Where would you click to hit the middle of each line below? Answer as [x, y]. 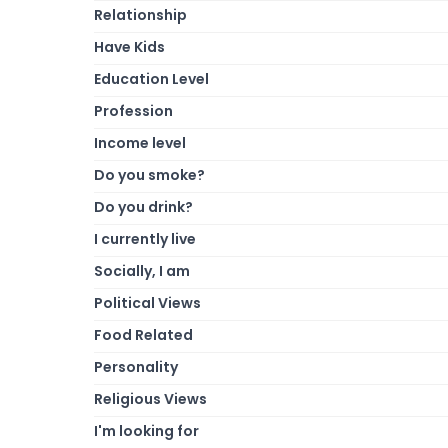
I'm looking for [146, 430]
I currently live [145, 238]
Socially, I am [142, 270]
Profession [133, 110]
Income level [140, 142]
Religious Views [150, 398]
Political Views [147, 302]
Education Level [151, 78]
